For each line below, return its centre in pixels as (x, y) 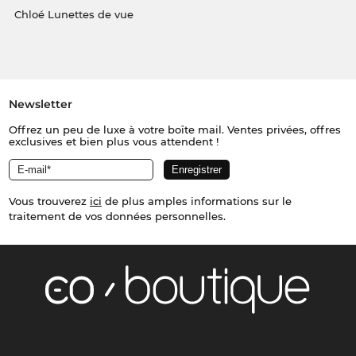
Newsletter (40, 104)
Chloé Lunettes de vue (74, 14)
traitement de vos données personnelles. (117, 216)
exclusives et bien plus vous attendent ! (113, 141)
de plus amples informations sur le (196, 201)
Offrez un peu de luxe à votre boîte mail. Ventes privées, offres (174, 129)
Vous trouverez (49, 201)
